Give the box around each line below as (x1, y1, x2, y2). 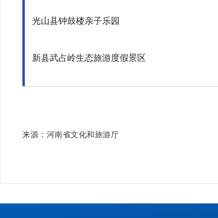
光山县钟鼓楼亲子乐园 (32, 16, 151, 26)
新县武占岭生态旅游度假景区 (32, 53, 146, 63)
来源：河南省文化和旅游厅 (22, 129, 119, 140)
